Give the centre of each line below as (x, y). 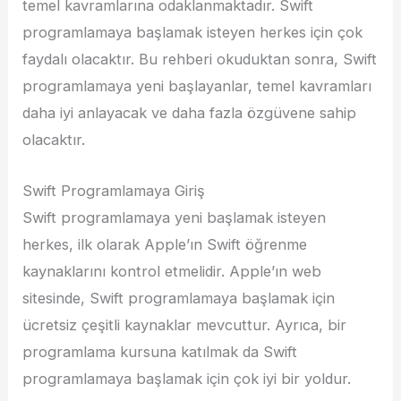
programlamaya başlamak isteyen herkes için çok (193, 33)
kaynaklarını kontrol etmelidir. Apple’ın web (172, 271)
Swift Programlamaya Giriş (114, 190)
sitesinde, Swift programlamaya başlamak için (179, 298)
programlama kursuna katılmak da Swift (160, 351)
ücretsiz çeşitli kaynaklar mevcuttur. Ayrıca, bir (185, 324)
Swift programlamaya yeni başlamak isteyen (175, 217)
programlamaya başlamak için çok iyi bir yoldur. (187, 378)
